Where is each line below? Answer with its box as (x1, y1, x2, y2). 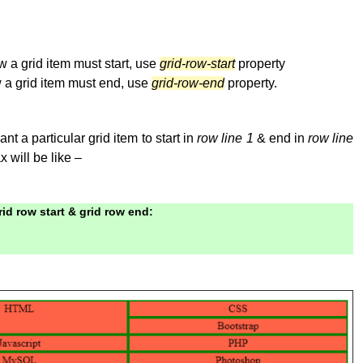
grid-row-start (160, 56, 236, 70)
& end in (253, 130, 309, 145)
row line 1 (197, 130, 254, 145)
